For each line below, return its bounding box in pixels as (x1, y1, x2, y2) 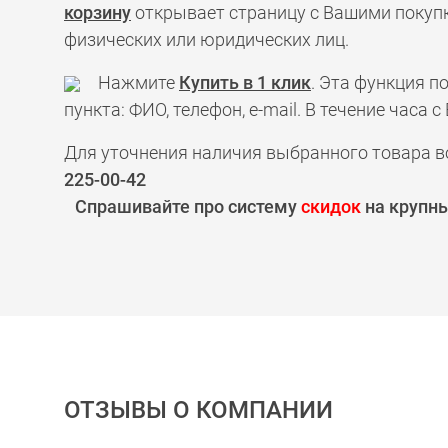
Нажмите (80, 72, 179, 93)
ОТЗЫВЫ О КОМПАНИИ (64, 396, 333, 424)
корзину (64, 2, 131, 23)
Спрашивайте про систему (75, 196, 301, 217)
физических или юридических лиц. (64, 29, 349, 50)
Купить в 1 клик (179, 72, 311, 93)
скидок (301, 196, 361, 217)
